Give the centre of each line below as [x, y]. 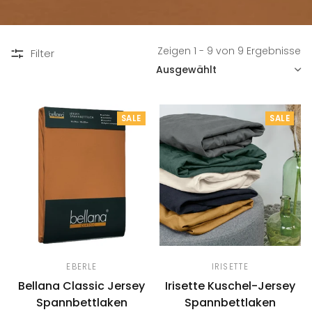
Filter [42, 53]
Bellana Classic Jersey [82, 286]
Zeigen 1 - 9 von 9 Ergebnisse [229, 51]
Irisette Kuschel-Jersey [231, 286]
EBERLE [82, 267]
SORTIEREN [170, 60]
